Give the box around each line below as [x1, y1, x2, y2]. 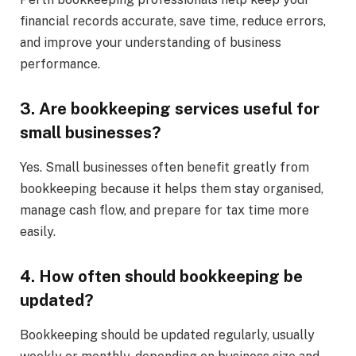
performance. [20, 56, 100, 72]
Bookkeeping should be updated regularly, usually [20, 327, 315, 342]
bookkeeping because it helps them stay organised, [20, 180, 323, 196]
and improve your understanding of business [20, 34, 281, 50]
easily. [20, 223, 56, 239]
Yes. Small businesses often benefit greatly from [20, 159, 309, 175]
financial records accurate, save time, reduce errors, [20, 13, 326, 29]
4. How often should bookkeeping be [20, 266, 303, 286]
